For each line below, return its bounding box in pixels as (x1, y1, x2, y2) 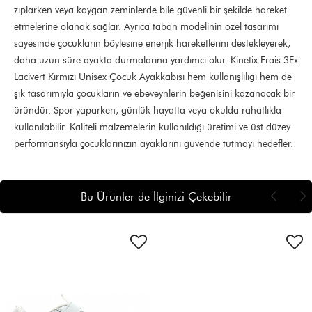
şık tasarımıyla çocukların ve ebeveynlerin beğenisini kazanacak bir (14, 88, 295, 100)
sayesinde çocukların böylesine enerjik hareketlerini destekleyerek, (14, 38, 290, 49)
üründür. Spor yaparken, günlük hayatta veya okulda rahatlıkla (14, 104, 281, 116)
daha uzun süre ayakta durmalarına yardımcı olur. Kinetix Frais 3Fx (14, 54, 298, 66)
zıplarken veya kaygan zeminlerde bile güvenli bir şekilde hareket (14, 4, 287, 16)
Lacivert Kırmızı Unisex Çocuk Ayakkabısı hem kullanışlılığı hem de (14, 71, 292, 83)
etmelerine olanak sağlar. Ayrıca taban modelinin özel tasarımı (14, 21, 279, 33)
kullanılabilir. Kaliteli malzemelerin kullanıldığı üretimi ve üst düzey (14, 121, 290, 133)
